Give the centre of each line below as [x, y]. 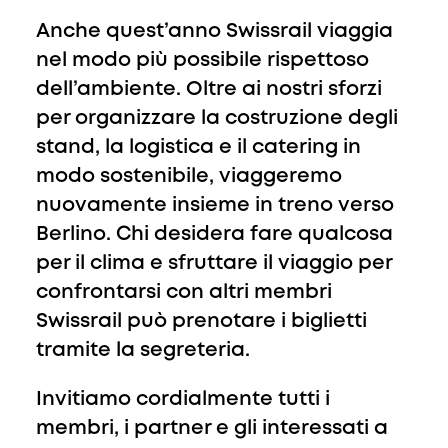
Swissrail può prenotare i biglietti [201, 321]
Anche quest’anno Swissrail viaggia [214, 31]
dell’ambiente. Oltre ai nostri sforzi [209, 89]
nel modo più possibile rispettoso [202, 60]
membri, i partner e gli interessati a [212, 428]
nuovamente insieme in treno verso [215, 205]
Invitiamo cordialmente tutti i [183, 399]
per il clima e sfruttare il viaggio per [214, 263]
